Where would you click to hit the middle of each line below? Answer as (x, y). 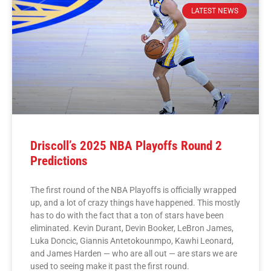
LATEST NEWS (214, 11)
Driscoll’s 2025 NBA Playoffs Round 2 (126, 145)
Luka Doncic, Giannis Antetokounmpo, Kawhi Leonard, (132, 240)
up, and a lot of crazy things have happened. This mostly (135, 202)
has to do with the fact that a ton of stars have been (127, 215)
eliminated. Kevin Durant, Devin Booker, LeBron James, (132, 228)
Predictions (59, 161)
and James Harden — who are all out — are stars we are (134, 253)
